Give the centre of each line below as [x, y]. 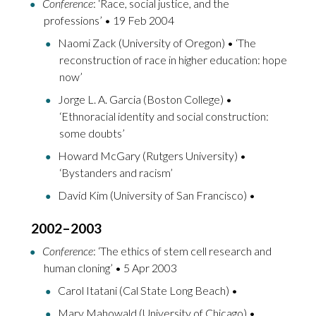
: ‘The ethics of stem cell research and [182, 251]
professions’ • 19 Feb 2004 [109, 20]
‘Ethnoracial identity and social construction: [164, 116]
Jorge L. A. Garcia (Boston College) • [145, 99]
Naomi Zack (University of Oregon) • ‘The [157, 43]
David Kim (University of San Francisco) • [157, 195]
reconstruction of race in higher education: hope [173, 60]
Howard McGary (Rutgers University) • [152, 156]
